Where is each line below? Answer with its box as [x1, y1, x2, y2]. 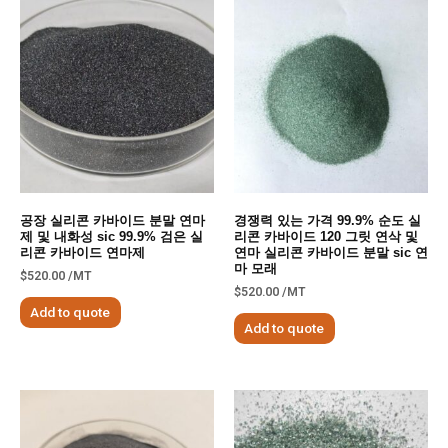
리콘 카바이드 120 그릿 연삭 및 [234, 229, 418, 245]
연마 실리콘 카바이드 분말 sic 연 [234, 245, 428, 261]
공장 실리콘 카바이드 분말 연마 [20, 213, 205, 229]
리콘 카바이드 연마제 [20, 245, 145, 261]
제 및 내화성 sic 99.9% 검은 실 [20, 229, 203, 245]
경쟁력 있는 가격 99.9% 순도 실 [234, 213, 421, 229]
